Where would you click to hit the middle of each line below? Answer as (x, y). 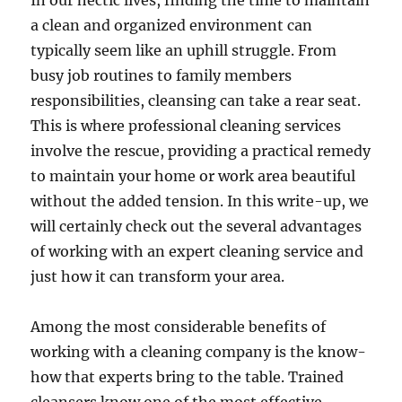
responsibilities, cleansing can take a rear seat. (196, 100)
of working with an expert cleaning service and (197, 251)
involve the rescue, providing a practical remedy (201, 151)
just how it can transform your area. (158, 276)
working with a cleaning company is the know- (199, 352)
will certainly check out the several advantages (197, 226)
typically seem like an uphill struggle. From (184, 50)
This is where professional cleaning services (186, 126)
